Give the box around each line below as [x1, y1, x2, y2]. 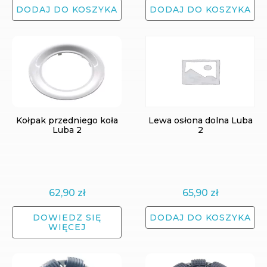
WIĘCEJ [48, 222, 86, 232]
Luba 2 [52, 125, 82, 135]
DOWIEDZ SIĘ [32, 212, 101, 223]
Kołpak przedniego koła [15, 115, 118, 126]
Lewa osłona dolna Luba [148, 115, 253, 126]
